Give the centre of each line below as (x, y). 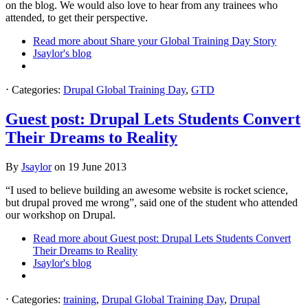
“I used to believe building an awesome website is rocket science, (147, 190)
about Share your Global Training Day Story (178, 41)
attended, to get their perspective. (77, 18)
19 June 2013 (97, 167)
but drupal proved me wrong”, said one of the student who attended (152, 203)
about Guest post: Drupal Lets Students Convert (186, 239)
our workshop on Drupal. (60, 215)
